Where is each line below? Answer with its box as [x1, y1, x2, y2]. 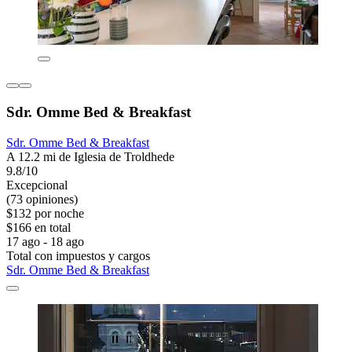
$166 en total [6, 220, 71, 234]
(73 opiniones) [6, 192, 78, 206]
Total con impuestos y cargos [6, 248, 150, 262]
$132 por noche [6, 206, 84, 220]
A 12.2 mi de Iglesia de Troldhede [6, 149, 174, 163]
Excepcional [6, 178, 68, 192]
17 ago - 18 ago [6, 234, 84, 248]
